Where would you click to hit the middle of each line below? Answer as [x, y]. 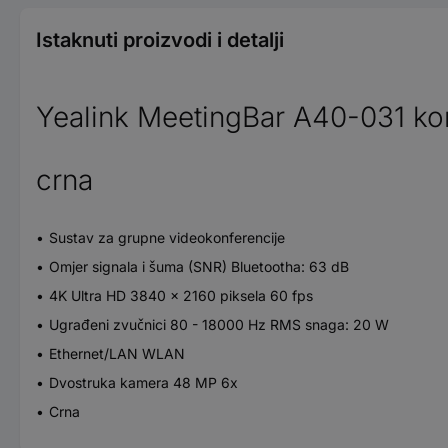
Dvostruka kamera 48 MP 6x [143, 382]
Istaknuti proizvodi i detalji [160, 39]
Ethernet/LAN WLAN [117, 353]
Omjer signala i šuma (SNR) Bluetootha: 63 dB [199, 266]
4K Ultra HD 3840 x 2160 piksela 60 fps [181, 295]
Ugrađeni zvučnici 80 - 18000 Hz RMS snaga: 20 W [219, 324]
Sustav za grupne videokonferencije [167, 237]
